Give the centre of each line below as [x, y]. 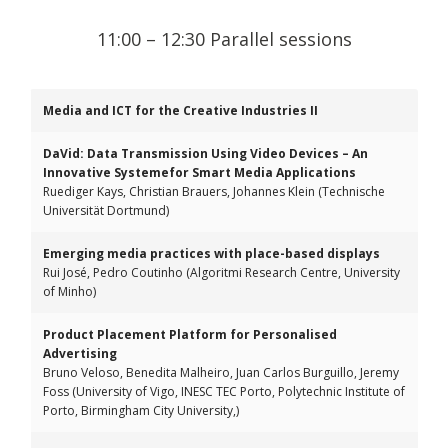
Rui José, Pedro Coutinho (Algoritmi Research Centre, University [221, 272]
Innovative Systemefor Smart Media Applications [199, 172]
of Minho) [69, 291]
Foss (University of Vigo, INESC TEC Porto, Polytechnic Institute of [224, 391]
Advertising [80, 353]
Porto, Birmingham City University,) [141, 410]
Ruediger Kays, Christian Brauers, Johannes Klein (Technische [214, 191]
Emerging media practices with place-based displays [211, 253]
